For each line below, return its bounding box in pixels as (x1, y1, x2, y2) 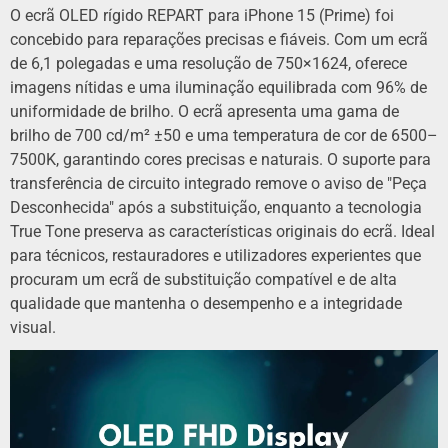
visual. (10, 318, 56, 337)
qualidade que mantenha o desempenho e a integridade (10, 294, 402, 313)
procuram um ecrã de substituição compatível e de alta (10, 270, 397, 289)
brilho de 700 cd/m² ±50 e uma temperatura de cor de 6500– (10, 126, 438, 145)
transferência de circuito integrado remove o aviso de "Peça (10, 174, 427, 193)
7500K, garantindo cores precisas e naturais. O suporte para (10, 150, 431, 169)
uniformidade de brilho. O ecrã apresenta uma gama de (10, 102, 399, 121)
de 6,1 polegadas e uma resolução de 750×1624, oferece (10, 54, 407, 73)
